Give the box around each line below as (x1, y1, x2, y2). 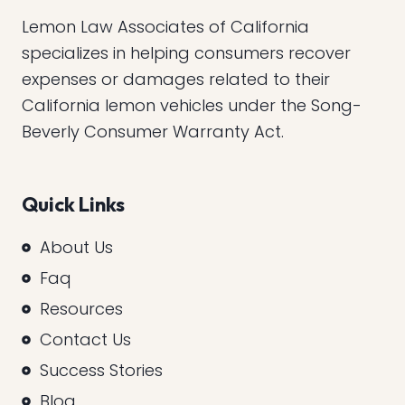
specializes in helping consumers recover (22, 42, 351, 65)
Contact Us (40, 328, 131, 352)
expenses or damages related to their (22, 68, 330, 91)
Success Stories (40, 359, 163, 382)
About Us (40, 236, 113, 259)
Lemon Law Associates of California (22, 15, 309, 39)
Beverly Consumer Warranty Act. (22, 120, 284, 144)
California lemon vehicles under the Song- (22, 94, 362, 118)
